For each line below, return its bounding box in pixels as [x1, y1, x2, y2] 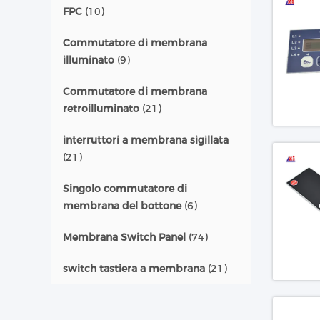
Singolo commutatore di [63, 182, 187, 195]
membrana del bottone [63, 199, 181, 212]
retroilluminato [63, 102, 139, 115]
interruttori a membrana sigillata [63, 134, 229, 146]
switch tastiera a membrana [63, 262, 205, 275]
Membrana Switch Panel [63, 231, 186, 244]
